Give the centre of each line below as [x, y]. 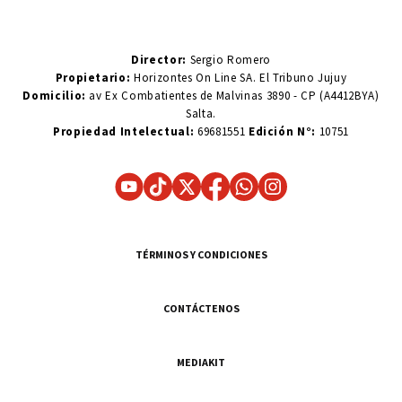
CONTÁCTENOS [201, 309]
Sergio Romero [228, 60]
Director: [159, 60]
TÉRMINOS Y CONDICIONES [201, 255]
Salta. [201, 114]
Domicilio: [54, 96]
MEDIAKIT [201, 363]
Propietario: [95, 78]
